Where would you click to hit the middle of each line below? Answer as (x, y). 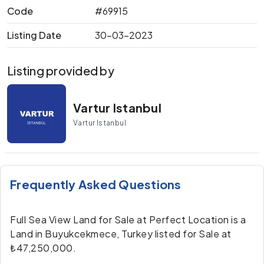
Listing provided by (61, 70)
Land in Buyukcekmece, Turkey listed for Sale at (121, 234)
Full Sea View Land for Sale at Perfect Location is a (128, 220)
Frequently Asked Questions (96, 184)
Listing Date (34, 35)
